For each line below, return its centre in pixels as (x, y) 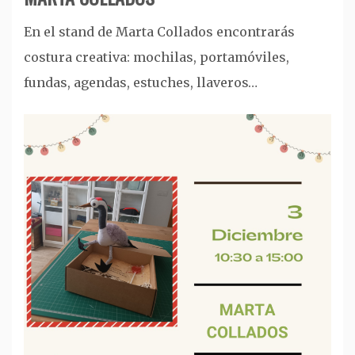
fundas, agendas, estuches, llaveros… (141, 82)
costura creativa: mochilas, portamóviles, (157, 57)
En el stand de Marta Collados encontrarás (159, 31)
